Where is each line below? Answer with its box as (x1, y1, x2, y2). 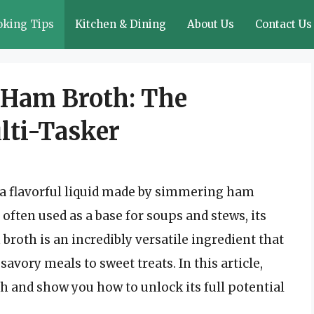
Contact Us (255, 18, 312, 31)
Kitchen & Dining (75, 18, 166, 31)
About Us (187, 18, 234, 31)
